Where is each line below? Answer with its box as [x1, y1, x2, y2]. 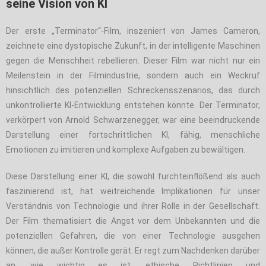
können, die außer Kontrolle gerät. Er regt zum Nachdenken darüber [6, 245, 260, 255]
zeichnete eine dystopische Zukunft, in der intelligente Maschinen [6, 40, 260, 50]
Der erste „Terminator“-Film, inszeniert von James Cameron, [6, 26, 260, 36]
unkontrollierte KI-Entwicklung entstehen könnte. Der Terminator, [6, 100, 260, 110]
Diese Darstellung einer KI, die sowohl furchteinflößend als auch [6, 171, 260, 181]
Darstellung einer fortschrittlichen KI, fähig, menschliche [6, 129, 260, 140]
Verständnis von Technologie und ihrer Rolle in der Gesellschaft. [6, 201, 260, 211]
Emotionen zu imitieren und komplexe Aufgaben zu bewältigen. [6, 144, 245, 154]
